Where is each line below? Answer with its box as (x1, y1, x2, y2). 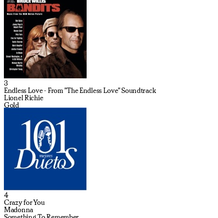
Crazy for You (4, 198, 45, 206)
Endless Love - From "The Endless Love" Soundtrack (4, 86, 156, 94)
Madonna (4, 205, 34, 214)
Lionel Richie (4, 93, 43, 102)
